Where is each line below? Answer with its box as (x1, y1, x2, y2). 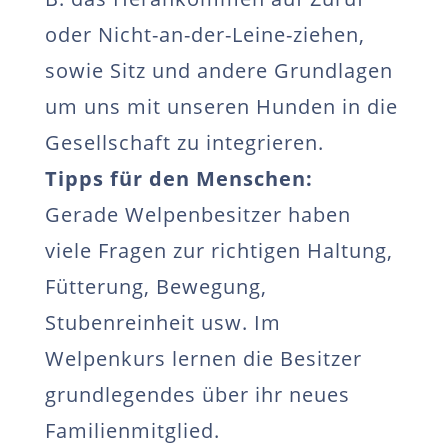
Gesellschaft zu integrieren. (44, 129, 324, 156)
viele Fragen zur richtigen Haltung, (44, 237, 393, 264)
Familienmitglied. (44, 417, 220, 444)
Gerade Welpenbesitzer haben (44, 201, 351, 228)
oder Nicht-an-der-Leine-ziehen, (44, 21, 365, 48)
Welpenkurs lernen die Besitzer (44, 345, 362, 372)
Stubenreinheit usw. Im (44, 309, 281, 336)
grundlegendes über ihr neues (44, 381, 350, 408)
